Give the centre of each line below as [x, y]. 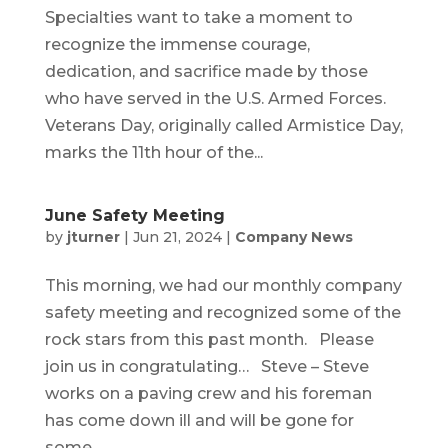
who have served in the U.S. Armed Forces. [215, 99]
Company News [293, 237]
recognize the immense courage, [177, 45]
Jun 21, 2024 [177, 237]
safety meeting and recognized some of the [222, 313]
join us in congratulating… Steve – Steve [206, 367]
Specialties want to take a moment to [198, 18]
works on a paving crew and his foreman [208, 394]
